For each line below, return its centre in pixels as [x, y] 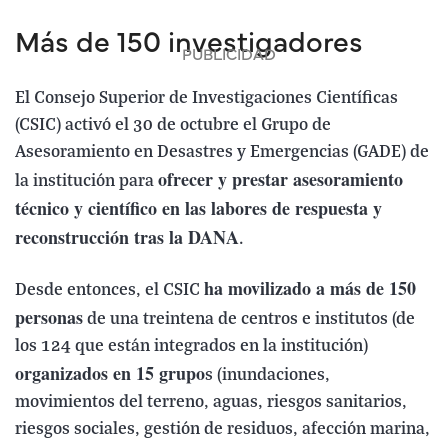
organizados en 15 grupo [110, 373]
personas [49, 317]
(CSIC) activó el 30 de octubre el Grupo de [173, 126]
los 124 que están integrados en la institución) [191, 347]
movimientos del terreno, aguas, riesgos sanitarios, [211, 403]
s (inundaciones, [267, 376]
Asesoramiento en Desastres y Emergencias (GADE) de [222, 153]
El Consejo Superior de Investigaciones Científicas [206, 99]
